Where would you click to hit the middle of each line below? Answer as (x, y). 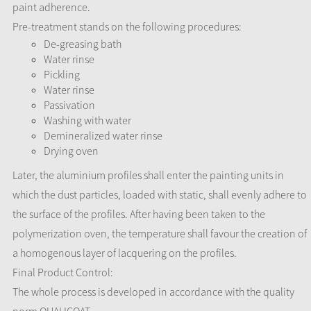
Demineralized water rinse (103, 135)
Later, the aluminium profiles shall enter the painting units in (148, 175)
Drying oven (71, 151)
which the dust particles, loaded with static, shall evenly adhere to (160, 194)
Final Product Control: (63, 272)
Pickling (62, 74)
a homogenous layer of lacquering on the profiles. (125, 253)
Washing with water (87, 120)
